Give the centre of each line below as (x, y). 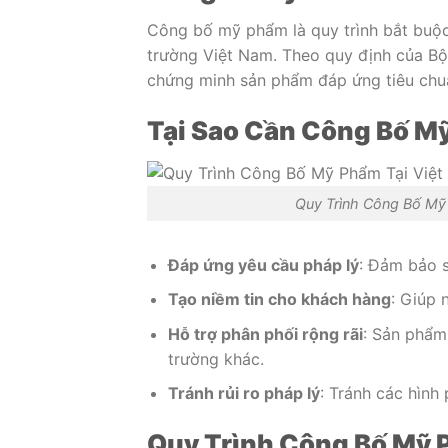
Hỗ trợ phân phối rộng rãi (265, 333)
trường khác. (215, 358)
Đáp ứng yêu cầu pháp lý (263, 264)
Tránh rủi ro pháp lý (243, 393)
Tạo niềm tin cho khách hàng (279, 299)
